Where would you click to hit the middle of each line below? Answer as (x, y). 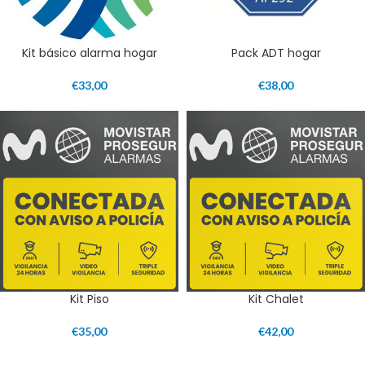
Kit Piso (89, 299)
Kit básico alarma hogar (89, 53)
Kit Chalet (276, 299)
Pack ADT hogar (276, 53)
